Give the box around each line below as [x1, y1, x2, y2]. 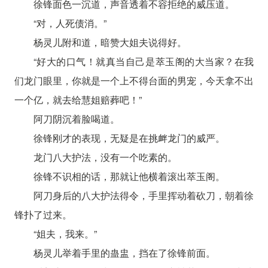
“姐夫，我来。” [33, 226, 97, 240]
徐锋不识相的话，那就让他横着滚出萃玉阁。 [33, 169, 225, 183]
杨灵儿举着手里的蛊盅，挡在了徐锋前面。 [33, 245, 215, 260]
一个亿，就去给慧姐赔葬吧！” [14, 92, 142, 106]
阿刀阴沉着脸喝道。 [33, 111, 120, 126]
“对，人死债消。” [33, 16, 106, 30]
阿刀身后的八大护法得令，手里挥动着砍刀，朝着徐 [33, 188, 254, 202]
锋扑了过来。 [14, 207, 72, 221]
